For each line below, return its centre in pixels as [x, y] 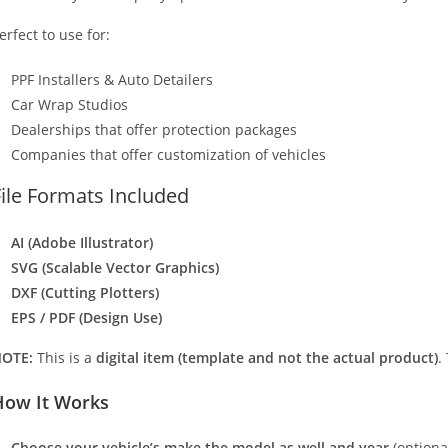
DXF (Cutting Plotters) [85, 292]
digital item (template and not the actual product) [267, 357]
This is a [64, 357]
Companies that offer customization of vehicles [168, 154]
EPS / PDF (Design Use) [86, 317]
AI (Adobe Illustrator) [82, 242]
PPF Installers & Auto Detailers [112, 79]
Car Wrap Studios [69, 104]
